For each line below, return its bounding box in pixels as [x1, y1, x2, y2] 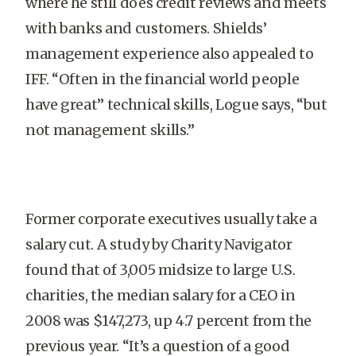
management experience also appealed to [25, 44, 314, 63]
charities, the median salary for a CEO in [25, 286, 296, 304]
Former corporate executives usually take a [25, 210, 317, 228]
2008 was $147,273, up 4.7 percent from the [25, 311, 311, 330]
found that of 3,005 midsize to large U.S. [25, 261, 296, 279]
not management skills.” [25, 121, 195, 139]
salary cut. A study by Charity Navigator [25, 235, 292, 253]
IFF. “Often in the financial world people [25, 70, 300, 88]
